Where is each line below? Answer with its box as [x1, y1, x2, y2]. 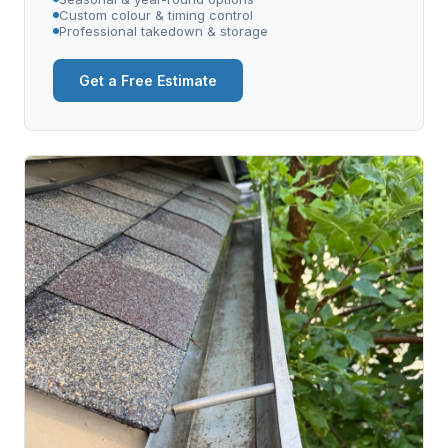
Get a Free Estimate [79, 72, 217, 90]
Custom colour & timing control [59, 7, 253, 24]
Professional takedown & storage [59, 23, 268, 40]
